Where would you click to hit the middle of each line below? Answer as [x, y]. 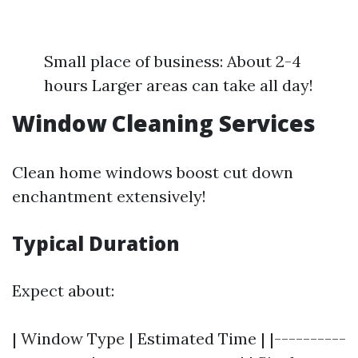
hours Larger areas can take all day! [179, 85]
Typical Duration [96, 243]
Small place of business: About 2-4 [173, 61]
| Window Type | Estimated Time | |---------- [179, 338]
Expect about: [63, 290]
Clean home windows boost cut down [153, 172]
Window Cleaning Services [164, 123]
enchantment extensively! [109, 196]
